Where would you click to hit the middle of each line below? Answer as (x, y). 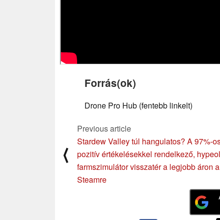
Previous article (104, 129)
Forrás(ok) (110, 83)
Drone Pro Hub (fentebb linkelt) (138, 106)
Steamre (92, 180)
